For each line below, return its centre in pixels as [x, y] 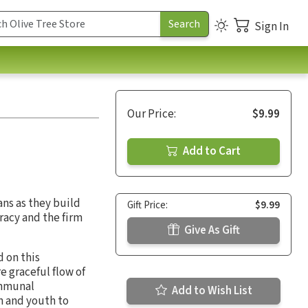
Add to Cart [211, 151]
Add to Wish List [211, 290]
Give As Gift [211, 230]
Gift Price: [147, 205]
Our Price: [152, 114]
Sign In [272, 26]
